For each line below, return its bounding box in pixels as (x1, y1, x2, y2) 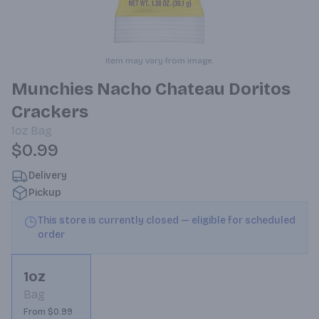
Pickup (28, 187, 61, 199)
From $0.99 (23, 307, 73, 317)
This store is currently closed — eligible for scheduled (38, 214, 296, 226)
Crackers (11, 102, 88, 122)
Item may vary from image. (105, 56, 214, 66)
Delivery (28, 169, 67, 182)
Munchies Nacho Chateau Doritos (11, 79, 291, 99)
